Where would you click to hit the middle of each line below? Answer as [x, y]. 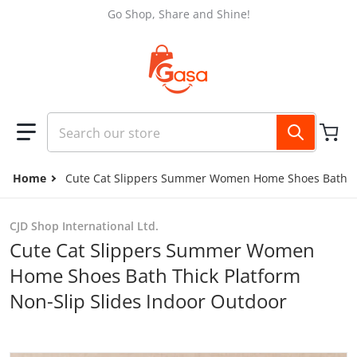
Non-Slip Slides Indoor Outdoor [148, 301]
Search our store [99, 124]
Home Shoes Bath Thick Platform [155, 275]
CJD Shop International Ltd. [84, 226]
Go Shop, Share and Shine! [178, 14]
